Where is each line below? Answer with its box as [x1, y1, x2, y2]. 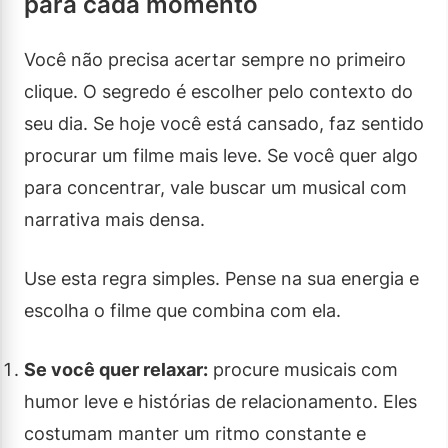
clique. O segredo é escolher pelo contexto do [24, 80, 413, 102]
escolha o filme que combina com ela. [24, 299, 341, 321]
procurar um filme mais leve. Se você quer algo [24, 144, 418, 166]
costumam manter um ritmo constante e [24, 422, 366, 444]
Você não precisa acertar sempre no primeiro [24, 48, 406, 70]
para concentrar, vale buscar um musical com [24, 176, 407, 198]
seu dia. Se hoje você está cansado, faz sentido [24, 112, 424, 134]
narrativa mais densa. [24, 208, 205, 230]
